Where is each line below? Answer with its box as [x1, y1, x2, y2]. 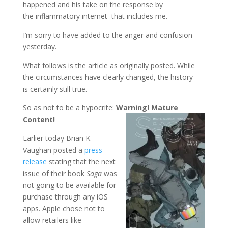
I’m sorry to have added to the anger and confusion [22, 30, 192, 40]
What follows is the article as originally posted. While [22, 60, 195, 70]
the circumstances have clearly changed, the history [22, 72, 193, 82]
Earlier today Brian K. [22, 133, 92, 143]
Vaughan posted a [22, 145, 84, 155]
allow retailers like [22, 215, 81, 225]
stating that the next [46, 156, 116, 166]
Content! [22, 114, 55, 124]
